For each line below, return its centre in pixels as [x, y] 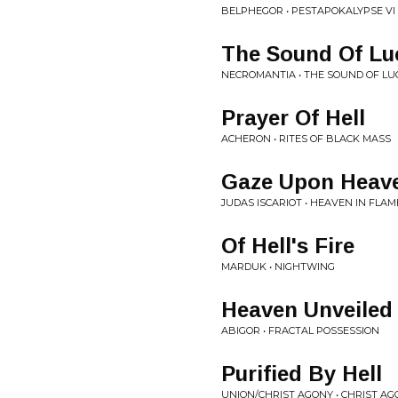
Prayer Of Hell [293, 118]
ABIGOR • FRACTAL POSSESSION [300, 330]
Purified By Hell [302, 374]
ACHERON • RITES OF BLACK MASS [306, 139]
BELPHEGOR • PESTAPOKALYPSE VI [308, 11]
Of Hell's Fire [288, 246]
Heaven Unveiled [307, 310]
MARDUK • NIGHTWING [278, 267]
